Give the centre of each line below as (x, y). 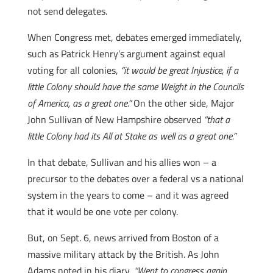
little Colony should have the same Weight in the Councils (135, 87)
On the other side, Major (184, 103)
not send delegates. (67, 11)
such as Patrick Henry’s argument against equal (126, 54)
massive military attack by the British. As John (123, 254)
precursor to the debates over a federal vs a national (135, 179)
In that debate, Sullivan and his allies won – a (122, 162)
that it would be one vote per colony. (102, 211)
